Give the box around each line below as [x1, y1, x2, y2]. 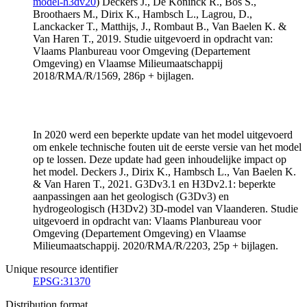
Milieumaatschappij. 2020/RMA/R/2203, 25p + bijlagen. [33, 239, 278, 251]
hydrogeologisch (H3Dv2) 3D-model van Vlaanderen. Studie [33, 202, 298, 214]
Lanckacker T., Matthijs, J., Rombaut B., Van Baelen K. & [33, 20, 286, 32]
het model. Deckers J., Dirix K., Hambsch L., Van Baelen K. [33, 165, 296, 177]
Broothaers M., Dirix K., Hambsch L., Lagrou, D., [33, 8, 252, 20]
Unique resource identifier [5, 262, 118, 275]
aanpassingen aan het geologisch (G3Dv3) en [33, 190, 229, 202]
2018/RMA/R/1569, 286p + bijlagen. [33, 69, 194, 82]
